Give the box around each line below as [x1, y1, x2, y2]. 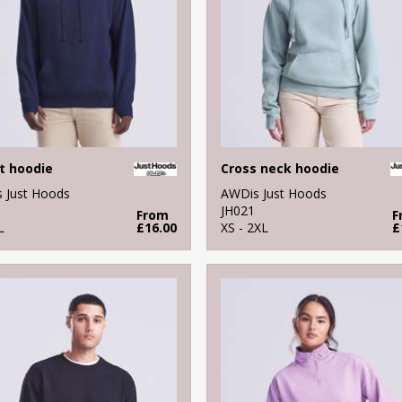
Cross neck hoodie [220, 159, 339, 177]
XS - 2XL [220, 218, 268, 236]
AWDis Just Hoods [220, 184, 327, 202]
